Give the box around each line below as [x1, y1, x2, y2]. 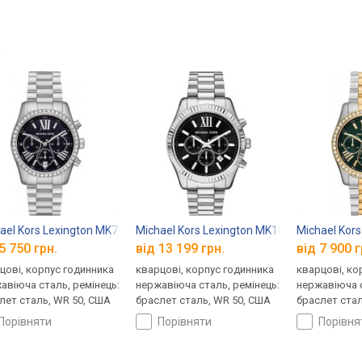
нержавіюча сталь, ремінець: [136, 279, 280, 292]
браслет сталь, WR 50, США [136, 294, 271, 307]
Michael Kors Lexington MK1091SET [136, 223, 319, 237]
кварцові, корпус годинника [136, 263, 275, 276]
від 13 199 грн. [136, 241, 225, 257]
